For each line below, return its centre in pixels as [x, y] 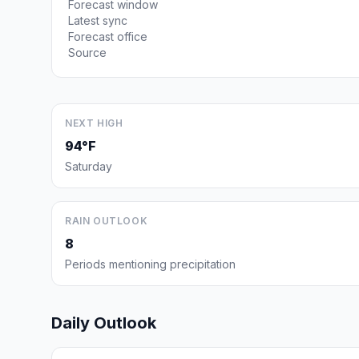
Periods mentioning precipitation [150, 264]
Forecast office [108, 36]
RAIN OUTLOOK [107, 221]
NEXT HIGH [94, 123]
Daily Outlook [104, 323]
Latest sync [98, 20]
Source [87, 52]
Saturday [89, 166]
